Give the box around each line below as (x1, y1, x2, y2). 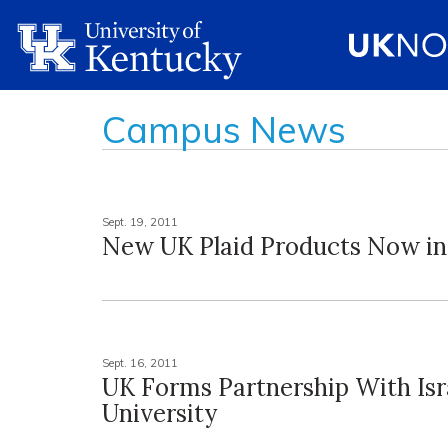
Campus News (102, 107, 346, 152)
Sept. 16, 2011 (102, 356, 178, 370)
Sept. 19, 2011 (102, 215, 178, 229)
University (102, 398, 217, 429)
